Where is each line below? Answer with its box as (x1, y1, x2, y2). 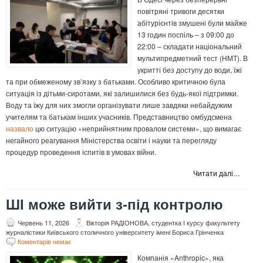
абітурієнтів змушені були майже (137, 18, 247, 28)
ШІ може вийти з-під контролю (6, 197, 223, 213)
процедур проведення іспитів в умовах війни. (6, 147, 156, 157)
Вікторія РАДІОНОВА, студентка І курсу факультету (86, 218, 240, 228)
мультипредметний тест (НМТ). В (137, 53, 248, 63)
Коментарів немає (18, 237, 72, 247)
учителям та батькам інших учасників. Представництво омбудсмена (6, 112, 232, 122)
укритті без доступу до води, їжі (137, 65, 242, 75)
